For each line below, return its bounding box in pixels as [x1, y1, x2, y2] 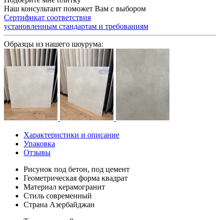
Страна [24, 200, 48, 209]
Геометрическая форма [24, 173, 100, 182]
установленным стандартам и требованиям [4, 22, 148, 30]
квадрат [102, 173, 128, 182]
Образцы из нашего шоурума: [4, 39, 103, 48]
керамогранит [58, 182, 105, 191]
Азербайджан [50, 200, 95, 209]
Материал [24, 182, 56, 191]
